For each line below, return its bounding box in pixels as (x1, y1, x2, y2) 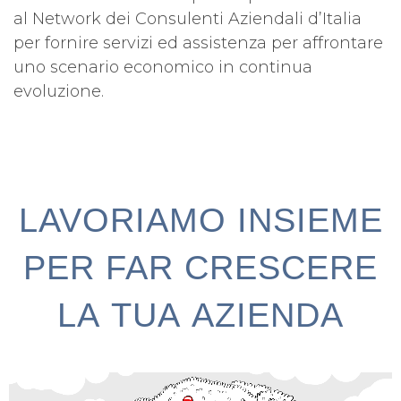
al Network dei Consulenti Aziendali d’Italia (13, 9, 362, 30)
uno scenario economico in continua (13, 57, 312, 78)
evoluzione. (13, 81, 104, 102)
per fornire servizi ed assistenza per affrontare (13, 33, 383, 54)
